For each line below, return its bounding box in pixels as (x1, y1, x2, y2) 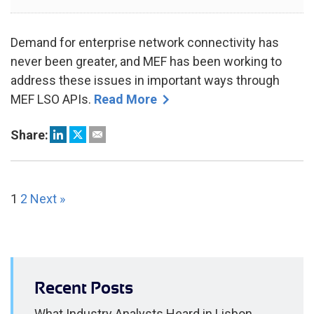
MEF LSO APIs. (11, 91, 94, 107)
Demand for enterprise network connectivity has (11, 34, 279, 50)
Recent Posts (34, 278, 133, 298)
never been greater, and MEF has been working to (11, 53, 282, 69)
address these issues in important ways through (11, 72, 280, 88)
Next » (30, 191, 65, 206)
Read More (94, 91, 157, 107)
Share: (11, 127, 48, 142)
